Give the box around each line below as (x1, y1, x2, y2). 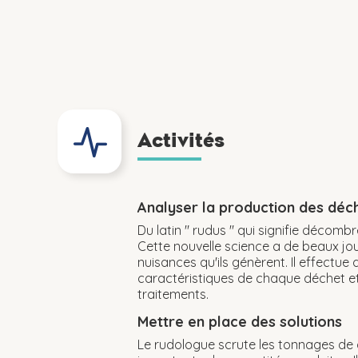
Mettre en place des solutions (137, 312, 342, 331)
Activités (137, 127, 225, 152)
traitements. (137, 286, 209, 302)
